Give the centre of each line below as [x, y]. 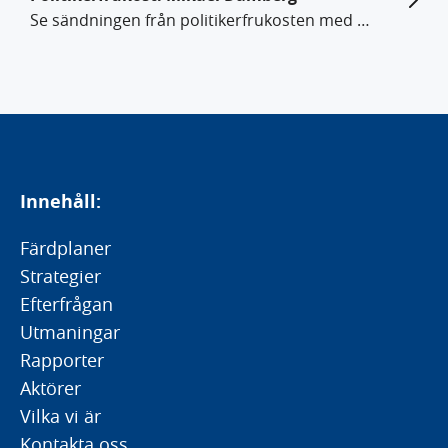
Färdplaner [65, 248]
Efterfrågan [66, 304]
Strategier [60, 276]
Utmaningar [70, 332]
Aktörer [50, 388]
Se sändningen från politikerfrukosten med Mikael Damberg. [363, 19]
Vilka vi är [60, 416]
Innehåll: [60, 201]
